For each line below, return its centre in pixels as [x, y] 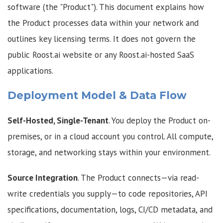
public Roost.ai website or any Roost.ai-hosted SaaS [101, 55]
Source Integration [43, 178]
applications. [30, 70]
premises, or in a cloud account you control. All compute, [110, 136]
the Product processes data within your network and [103, 23]
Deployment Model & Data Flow [97, 96]
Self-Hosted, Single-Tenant [58, 120]
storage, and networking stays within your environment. [109, 152]
